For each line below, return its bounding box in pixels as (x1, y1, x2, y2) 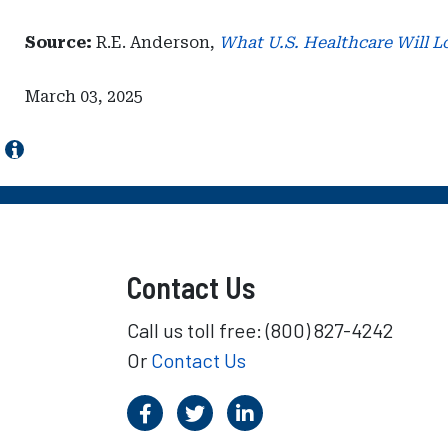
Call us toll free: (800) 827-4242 (127, 318, 393, 342)
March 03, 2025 (25, 87, 143, 106)
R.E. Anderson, (92, 33, 219, 52)
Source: (25, 33, 92, 52)
